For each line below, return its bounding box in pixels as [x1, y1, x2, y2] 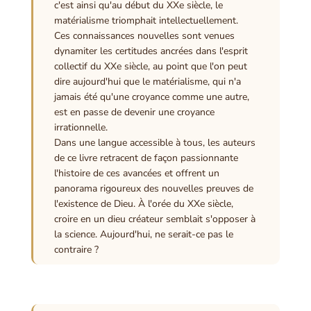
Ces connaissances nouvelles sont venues [53, 29, 235, 43]
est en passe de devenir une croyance [53, 106, 215, 119]
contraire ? [53, 243, 99, 257]
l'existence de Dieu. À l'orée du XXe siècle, [53, 197, 233, 211]
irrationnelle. [53, 121, 108, 135]
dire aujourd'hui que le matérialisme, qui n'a [53, 75, 241, 89]
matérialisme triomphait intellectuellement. [53, 14, 238, 28]
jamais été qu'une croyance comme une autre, [53, 90, 249, 104]
